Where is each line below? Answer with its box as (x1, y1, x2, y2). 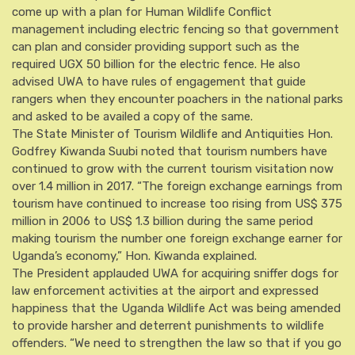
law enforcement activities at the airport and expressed (12, 284, 319, 298)
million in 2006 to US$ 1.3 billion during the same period (12, 214, 313, 228)
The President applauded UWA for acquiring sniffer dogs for (12, 266, 338, 281)
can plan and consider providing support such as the (12, 40, 300, 54)
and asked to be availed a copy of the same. (12, 109, 253, 124)
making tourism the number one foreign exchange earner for (12, 231, 342, 246)
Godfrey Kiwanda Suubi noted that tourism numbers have (12, 144, 327, 158)
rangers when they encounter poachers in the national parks (12, 92, 343, 106)
